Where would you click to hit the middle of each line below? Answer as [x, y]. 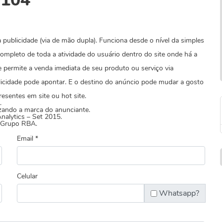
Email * [28, 139]
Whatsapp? [179, 193]
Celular [27, 176]
